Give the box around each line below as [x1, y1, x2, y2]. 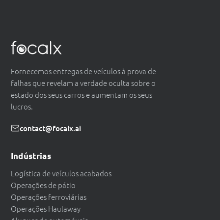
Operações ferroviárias [11, 192, 86, 202]
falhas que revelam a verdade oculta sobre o [11, 78, 156, 88]
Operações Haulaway [11, 203, 81, 214]
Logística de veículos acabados [11, 168, 111, 179]
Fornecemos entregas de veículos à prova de [11, 66, 156, 77]
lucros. [11, 101, 33, 112]
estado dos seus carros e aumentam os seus [11, 89, 152, 100]
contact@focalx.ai [20, 123, 81, 134]
